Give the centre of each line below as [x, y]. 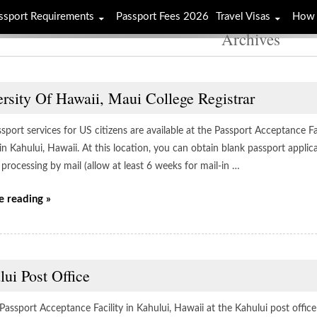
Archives [250, 39]
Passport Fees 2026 [162, 17]
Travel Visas [243, 17]
